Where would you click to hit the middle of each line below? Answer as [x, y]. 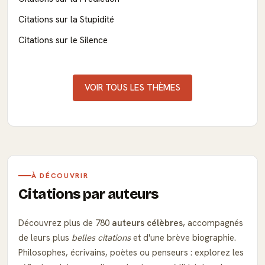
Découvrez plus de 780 [65, 223]
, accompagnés [213, 223]
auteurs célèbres [147, 223]
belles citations [101, 237]
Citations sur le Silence [63, 40]
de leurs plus [45, 237]
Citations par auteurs [88, 194]
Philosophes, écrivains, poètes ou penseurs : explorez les [131, 252]
